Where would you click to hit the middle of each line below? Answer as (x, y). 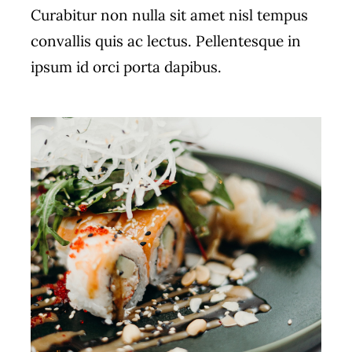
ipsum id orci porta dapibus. (126, 67)
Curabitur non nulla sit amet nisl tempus (169, 15)
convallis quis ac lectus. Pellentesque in (165, 41)
